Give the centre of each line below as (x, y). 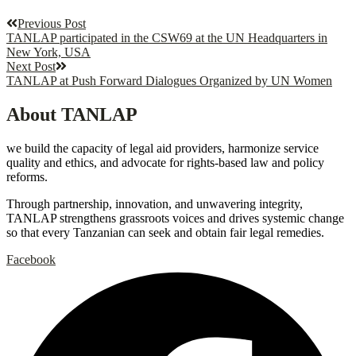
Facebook (31, 259)
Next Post (31, 67)
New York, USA (48, 52)
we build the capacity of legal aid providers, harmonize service (163, 148)
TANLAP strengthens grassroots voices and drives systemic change (175, 218)
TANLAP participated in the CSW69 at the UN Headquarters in (167, 38)
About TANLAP (72, 115)
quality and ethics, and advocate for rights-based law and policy (165, 162)
